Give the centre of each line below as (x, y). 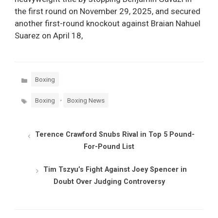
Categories (37, 77)
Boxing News (86, 100)
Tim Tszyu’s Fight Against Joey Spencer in (115, 169)
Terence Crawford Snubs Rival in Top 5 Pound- (115, 135)
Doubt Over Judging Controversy (109, 182)
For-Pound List (109, 147)
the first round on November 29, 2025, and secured (108, 11)
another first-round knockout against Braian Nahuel (108, 24)
